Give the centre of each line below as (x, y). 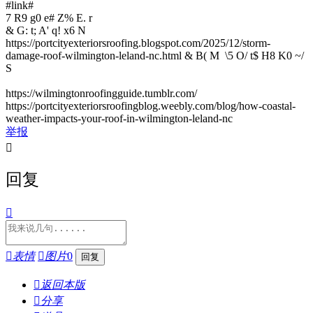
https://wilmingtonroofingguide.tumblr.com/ (101, 93)
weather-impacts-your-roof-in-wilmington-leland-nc (119, 118)
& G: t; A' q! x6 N (46, 30)
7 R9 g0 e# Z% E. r (49, 17)
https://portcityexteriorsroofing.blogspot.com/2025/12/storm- (138, 43)
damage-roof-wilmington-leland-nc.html (95, 55)
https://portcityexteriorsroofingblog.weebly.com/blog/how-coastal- (151, 105)
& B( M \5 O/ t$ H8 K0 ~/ (244, 55)
